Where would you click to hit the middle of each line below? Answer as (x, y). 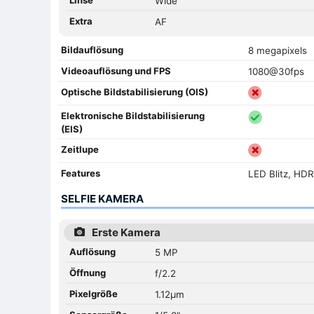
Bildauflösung (92, 49)
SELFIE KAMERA (102, 198)
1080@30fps (276, 71)
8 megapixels (277, 50)
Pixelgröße (94, 293)
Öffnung (88, 272)
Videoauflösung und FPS (116, 70)
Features (81, 173)
